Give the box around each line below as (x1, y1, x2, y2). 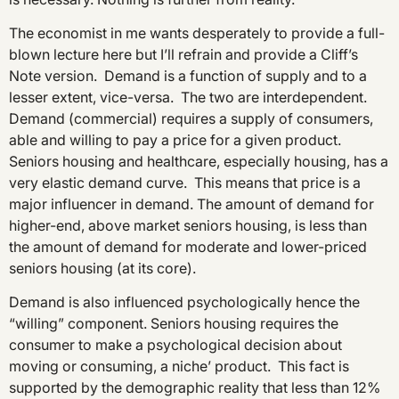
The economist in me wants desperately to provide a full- (9, 24, 385, 43)
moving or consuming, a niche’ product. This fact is (9, 357, 349, 376)
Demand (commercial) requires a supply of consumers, (9, 110, 373, 128)
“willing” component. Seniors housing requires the (9, 314, 338, 333)
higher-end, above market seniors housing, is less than (9, 216, 367, 235)
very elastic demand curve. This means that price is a (9, 174, 361, 192)
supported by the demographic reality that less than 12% (9, 379, 380, 397)
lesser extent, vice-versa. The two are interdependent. (9, 88, 370, 107)
